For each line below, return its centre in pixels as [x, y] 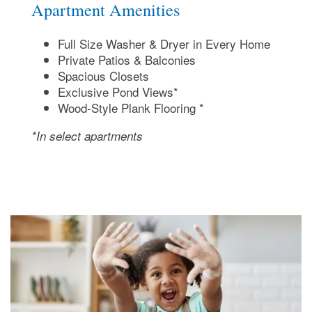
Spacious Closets [103, 76]
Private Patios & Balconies [126, 60]
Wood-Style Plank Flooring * [131, 108]
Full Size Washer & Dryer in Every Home [164, 44]
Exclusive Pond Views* [118, 92]
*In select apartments [87, 136]
